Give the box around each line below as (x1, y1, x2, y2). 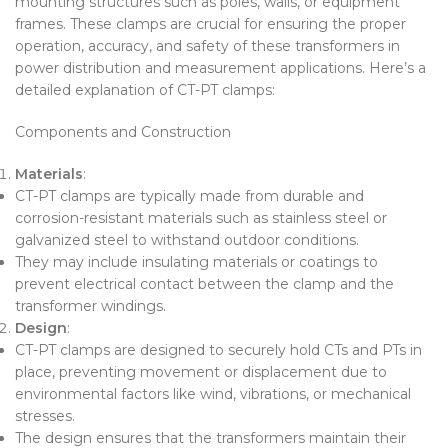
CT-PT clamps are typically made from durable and (15, 186, 364, 205)
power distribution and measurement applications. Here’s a (15, 58, 426, 77)
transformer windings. (15, 296, 166, 315)
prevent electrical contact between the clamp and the (15, 274, 394, 293)
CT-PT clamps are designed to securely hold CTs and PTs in (15, 340, 422, 359)
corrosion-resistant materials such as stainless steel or (15, 208, 387, 227)
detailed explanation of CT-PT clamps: (15, 80, 275, 99)
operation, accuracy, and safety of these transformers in (15, 36, 400, 55)
